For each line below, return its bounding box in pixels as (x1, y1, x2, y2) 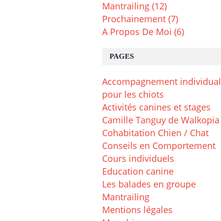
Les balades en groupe (102, 178, 196, 190)
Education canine (102, 165, 174, 178)
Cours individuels (102, 152, 174, 165)
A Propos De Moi (102, 26, 172, 38)
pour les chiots (102, 88, 164, 101)
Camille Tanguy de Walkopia (102, 114, 220, 126)
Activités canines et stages (102, 101, 211, 113)
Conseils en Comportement (102, 140, 216, 152)
